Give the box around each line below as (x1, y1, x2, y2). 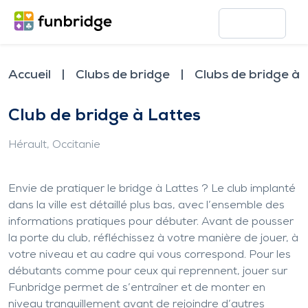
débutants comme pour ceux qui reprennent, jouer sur (8, 266, 287, 277)
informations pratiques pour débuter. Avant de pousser (8, 217, 294, 228)
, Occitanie (47, 140, 100, 151)
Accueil (8, 69, 51, 82)
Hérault (8, 140, 47, 151)
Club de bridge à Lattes (8, 108, 201, 124)
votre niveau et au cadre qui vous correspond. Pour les (8, 250, 291, 261)
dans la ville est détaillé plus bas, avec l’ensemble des (8, 200, 285, 211)
